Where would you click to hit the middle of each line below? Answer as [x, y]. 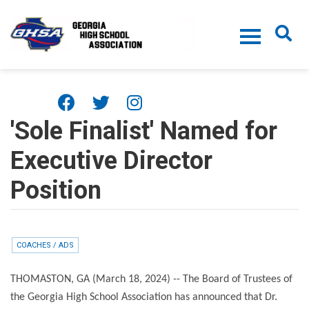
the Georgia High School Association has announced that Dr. [144, 297]
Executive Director [111, 161]
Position [56, 190]
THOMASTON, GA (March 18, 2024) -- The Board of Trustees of [151, 279]
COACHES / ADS [45, 245]
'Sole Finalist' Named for [144, 131]
